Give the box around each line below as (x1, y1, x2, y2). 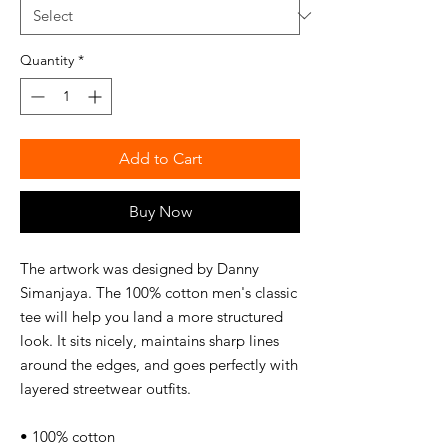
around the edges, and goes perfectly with (20, 355, 298, 374)
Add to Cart (118, 149, 202, 168)
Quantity (20, 51, 74, 69)
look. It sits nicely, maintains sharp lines (20, 331, 279, 350)
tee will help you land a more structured (20, 307, 283, 326)
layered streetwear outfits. (20, 379, 191, 398)
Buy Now (128, 202, 192, 221)
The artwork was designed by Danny (20, 259, 259, 278)
